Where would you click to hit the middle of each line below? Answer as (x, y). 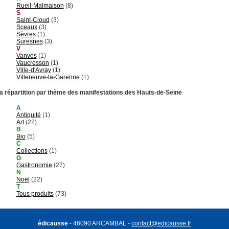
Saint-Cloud (33, 20)
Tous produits (35, 193)
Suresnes (29, 41)
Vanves (26, 55)
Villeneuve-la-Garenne (48, 77)
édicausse (53, 223)
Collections (32, 151)
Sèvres (26, 34)
